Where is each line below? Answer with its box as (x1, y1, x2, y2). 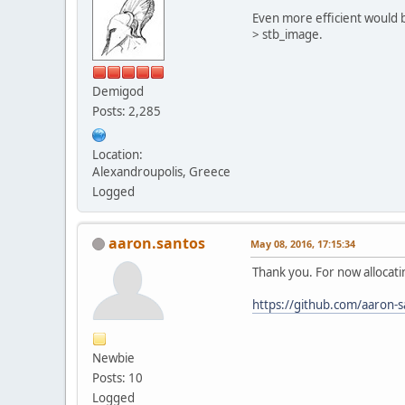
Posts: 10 (92, 369, 143, 386)
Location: (92, 146, 143, 163)
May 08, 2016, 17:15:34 (250, 236, 355, 250)
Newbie (92, 349, 135, 366)
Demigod (92, 82, 144, 99)
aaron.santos (108, 232, 205, 253)
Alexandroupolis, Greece (92, 163, 231, 180)
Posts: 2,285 (92, 102, 161, 119)
